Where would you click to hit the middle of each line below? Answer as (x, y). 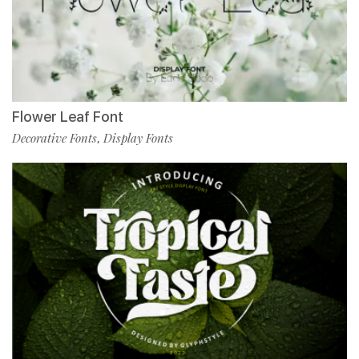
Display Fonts (138, 137)
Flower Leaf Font (68, 116)
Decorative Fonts (54, 137)
